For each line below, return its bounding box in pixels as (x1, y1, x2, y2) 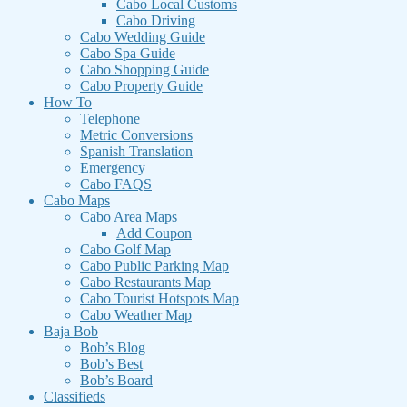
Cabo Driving (116, 13, 195, 28)
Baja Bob (44, 323, 98, 339)
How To (44, 94, 92, 110)
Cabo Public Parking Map (80, 258, 229, 273)
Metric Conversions (80, 127, 193, 143)
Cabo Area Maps (80, 209, 177, 224)
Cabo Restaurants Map (80, 274, 211, 290)
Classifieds (44, 389, 105, 404)
